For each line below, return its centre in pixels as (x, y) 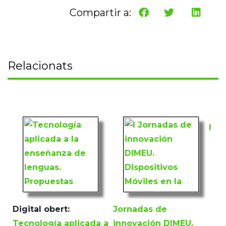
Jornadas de (140, 209)
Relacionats (40, 66)
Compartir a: (100, 13)
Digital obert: (41, 209)
